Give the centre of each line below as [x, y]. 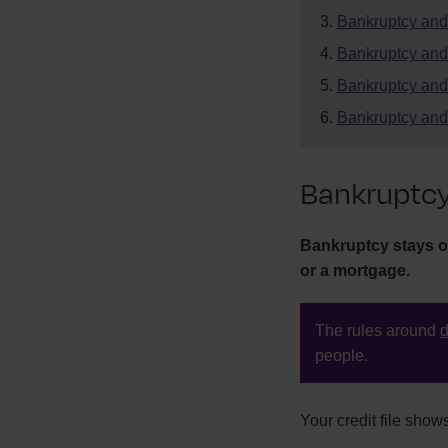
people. [341, 355]
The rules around [377, 330]
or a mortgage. [354, 270]
